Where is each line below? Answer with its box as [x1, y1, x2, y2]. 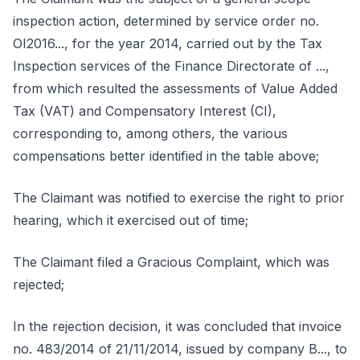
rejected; [13, 276, 64, 292]
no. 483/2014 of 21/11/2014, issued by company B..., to [13, 341, 347, 357]
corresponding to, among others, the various [13, 125, 288, 141]
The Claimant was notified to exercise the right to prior [13, 190, 345, 206]
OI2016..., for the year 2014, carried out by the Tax [13, 35, 322, 51]
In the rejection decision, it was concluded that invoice [13, 318, 342, 334]
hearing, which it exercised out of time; [13, 212, 248, 228]
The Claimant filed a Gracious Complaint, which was [13, 254, 329, 270]
